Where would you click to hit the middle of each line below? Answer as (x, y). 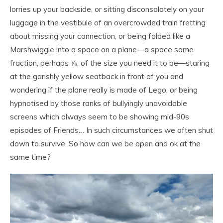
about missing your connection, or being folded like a (100, 36)
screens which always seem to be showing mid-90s (100, 117)
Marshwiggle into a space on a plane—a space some (102, 50)
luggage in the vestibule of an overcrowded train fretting (108, 23)
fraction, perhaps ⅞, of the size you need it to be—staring (110, 63)
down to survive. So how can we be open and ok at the (105, 144)
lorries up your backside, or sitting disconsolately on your (107, 9)
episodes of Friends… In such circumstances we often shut (111, 130)
